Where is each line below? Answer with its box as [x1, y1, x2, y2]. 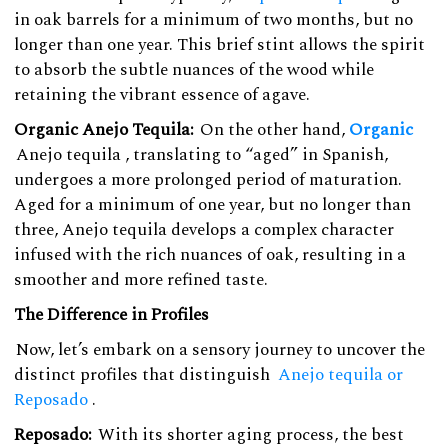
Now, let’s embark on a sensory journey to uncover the [16, 336, 425, 363]
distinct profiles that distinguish [14, 361, 274, 388]
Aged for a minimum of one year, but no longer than [14, 191, 411, 218]
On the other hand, [196, 116, 349, 143]
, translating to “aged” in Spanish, [125, 141, 388, 168]
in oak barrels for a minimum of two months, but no [14, 6, 413, 33]
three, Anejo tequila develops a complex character [14, 216, 394, 243]
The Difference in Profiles [14, 301, 209, 328]
